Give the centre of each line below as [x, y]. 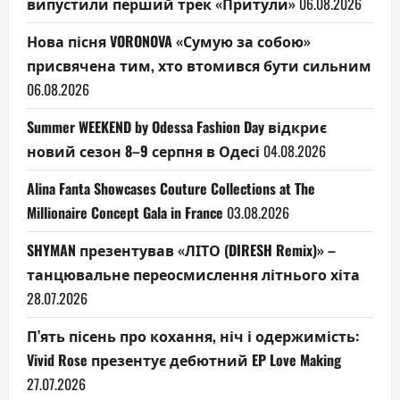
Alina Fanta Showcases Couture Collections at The [171, 188]
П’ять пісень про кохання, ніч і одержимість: [193, 335]
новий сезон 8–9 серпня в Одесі [143, 150]
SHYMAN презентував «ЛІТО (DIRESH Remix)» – [181, 250]
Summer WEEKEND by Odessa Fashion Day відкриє [177, 126]
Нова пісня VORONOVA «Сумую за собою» [169, 41]
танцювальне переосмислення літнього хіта [193, 274]
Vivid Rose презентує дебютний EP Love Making [184, 359]
